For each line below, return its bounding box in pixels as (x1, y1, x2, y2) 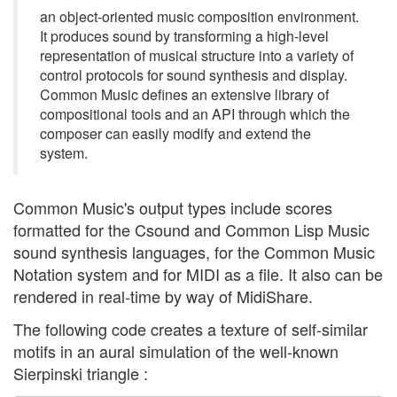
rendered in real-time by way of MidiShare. (13, 284, 313, 307)
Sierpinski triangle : (13, 362, 148, 385)
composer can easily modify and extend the (40, 123, 311, 144)
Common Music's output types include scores (13, 195, 332, 219)
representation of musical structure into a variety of (40, 45, 354, 66)
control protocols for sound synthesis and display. (40, 65, 347, 85)
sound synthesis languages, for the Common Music (13, 239, 375, 263)
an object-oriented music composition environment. (40, 6, 359, 27)
